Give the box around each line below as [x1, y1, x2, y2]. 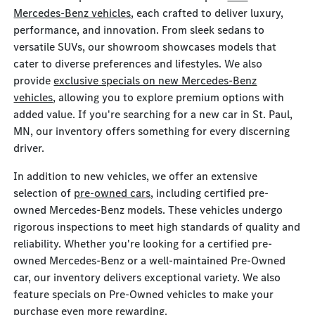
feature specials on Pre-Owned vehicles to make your [13, 287, 274, 302]
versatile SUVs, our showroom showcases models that [13, 39, 277, 54]
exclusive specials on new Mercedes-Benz [53, 73, 257, 88]
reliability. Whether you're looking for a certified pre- [13, 236, 273, 251]
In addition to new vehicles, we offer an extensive [13, 169, 258, 184]
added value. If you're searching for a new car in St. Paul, [13, 107, 293, 122]
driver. [13, 141, 45, 155]
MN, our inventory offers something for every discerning [13, 124, 290, 139]
